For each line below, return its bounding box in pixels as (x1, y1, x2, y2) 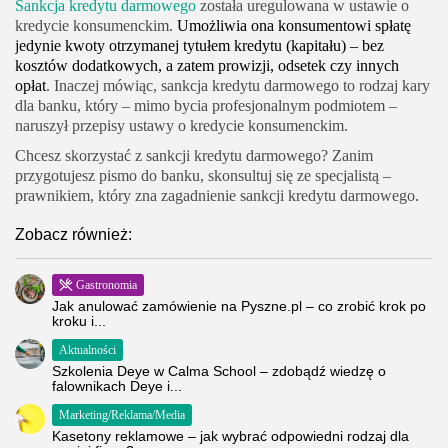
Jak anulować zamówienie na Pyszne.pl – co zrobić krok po (52, 298, 426, 315)
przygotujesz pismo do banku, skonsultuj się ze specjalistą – (15, 167, 391, 185)
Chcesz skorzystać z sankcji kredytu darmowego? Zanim (15, 147, 373, 165)
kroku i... (52, 313, 106, 330)
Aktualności (59, 343, 116, 358)
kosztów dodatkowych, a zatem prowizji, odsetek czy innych (15, 57, 399, 75)
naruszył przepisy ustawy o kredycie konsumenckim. (15, 117, 348, 135)
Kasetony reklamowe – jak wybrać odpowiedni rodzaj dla (52, 428, 409, 445)
